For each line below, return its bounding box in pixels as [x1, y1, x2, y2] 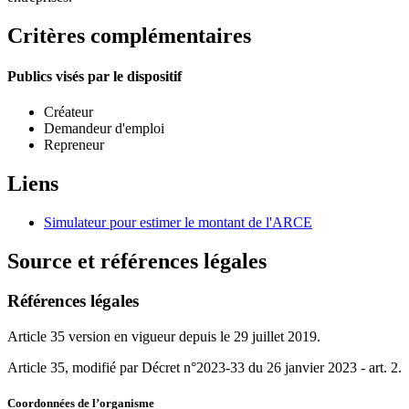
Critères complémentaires [7, 24, 251, 48]
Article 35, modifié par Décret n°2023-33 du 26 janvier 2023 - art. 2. [7, 360, 402, 376]
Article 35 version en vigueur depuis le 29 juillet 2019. [7, 329, 320, 345]
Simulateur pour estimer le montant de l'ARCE [44, 214, 312, 230]
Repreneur [44, 136, 104, 152]
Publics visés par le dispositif [7, 68, 182, 84]
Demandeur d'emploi [44, 120, 164, 136]
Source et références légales [7, 248, 267, 273]
